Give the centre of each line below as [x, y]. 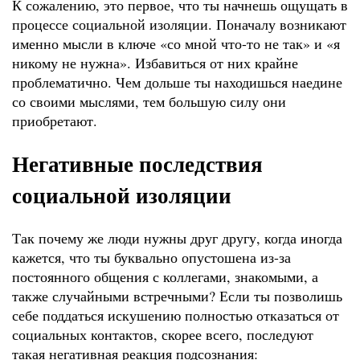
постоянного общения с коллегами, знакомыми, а [165, 277]
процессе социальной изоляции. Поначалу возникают [179, 24]
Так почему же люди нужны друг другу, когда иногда [177, 238]
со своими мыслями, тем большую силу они [149, 101]
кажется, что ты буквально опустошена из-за [151, 258]
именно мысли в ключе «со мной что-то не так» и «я [176, 43]
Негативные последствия [137, 164]
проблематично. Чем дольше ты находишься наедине [177, 82]
